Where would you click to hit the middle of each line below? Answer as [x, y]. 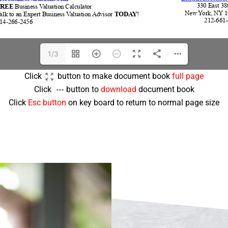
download [119, 89]
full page [188, 76]
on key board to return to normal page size [144, 102]
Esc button [47, 102]
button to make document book [113, 76]
